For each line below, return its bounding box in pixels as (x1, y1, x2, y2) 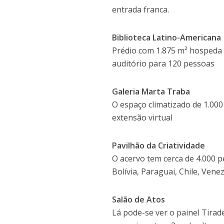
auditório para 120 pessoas (112, 58, 215, 69)
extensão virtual (112, 112, 173, 123)
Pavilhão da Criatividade (112, 140, 205, 151)
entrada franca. (112, 4, 169, 15)
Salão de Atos (112, 194, 165, 205)
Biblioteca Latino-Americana (112, 32, 221, 43)
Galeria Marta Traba (112, 86, 190, 97)
